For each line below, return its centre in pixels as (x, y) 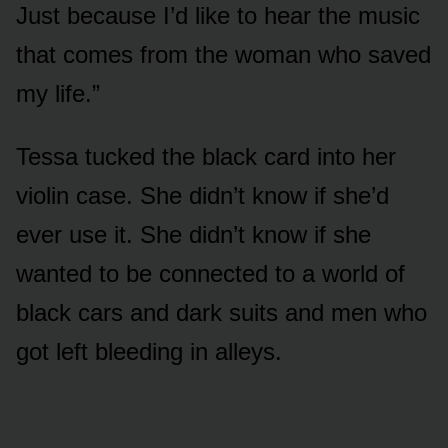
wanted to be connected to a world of (210, 273)
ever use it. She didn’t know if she (193, 234)
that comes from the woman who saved (223, 54)
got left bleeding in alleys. (149, 351)
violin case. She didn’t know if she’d (202, 195)
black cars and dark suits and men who (221, 312)
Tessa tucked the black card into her (206, 156)
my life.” (58, 93)
